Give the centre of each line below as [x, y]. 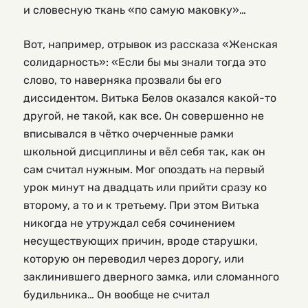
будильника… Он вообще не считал [117, 294]
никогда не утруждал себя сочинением [129, 223]
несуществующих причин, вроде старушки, [141, 241]
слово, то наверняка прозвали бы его [122, 80]
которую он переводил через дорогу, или [134, 258]
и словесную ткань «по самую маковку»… [135, 10]
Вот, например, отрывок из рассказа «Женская [151, 44]
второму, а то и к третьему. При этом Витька [141, 205]
